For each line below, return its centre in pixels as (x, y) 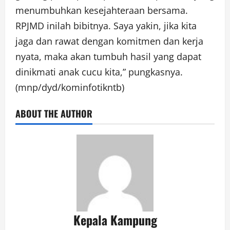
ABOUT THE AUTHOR (54, 114)
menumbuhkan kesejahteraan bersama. (102, 11)
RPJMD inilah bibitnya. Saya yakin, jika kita (106, 26)
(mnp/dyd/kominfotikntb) (70, 88)
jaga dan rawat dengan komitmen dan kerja (109, 41)
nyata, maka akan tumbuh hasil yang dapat (108, 57)
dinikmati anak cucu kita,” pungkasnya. (99, 72)
